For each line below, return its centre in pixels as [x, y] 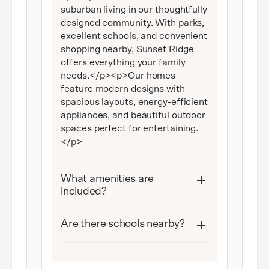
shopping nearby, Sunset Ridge [127, 50]
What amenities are [107, 179]
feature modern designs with [123, 89]
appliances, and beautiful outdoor [133, 116]
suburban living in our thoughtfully [134, 10]
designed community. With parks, [133, 23]
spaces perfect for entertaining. [130, 129]
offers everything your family [123, 63]
